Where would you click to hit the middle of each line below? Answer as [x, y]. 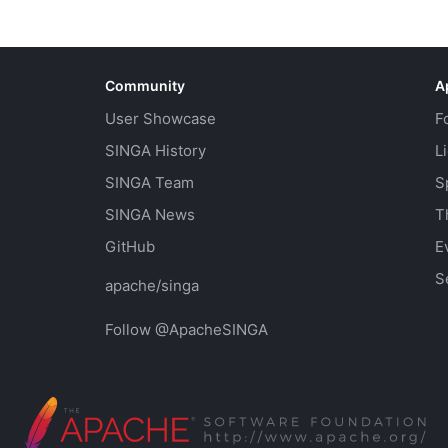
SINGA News [150, 214]
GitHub [130, 246]
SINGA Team [150, 182]
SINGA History [156, 150]
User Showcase [161, 118]
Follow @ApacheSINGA [187, 329]
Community [145, 85]
